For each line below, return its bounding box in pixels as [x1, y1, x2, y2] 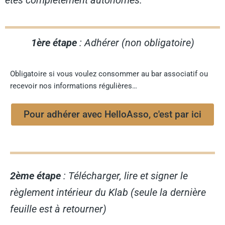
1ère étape [31, 36, 77, 49]
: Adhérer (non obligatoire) [76, 36, 194, 49]
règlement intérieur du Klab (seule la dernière [10, 186, 206, 198]
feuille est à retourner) [10, 202, 106, 215]
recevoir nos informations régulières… [10, 81, 137, 90]
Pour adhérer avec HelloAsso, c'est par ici [24, 108, 201, 120]
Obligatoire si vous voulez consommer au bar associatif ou [10, 69, 208, 78]
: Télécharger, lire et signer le [61, 169, 188, 182]
